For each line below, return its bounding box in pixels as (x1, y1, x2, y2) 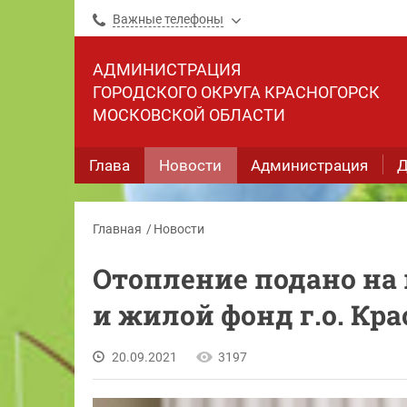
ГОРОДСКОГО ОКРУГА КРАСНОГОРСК (93, 83, 380, 102)
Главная (93, 222, 142, 236)
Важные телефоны (113, 12, 223, 26)
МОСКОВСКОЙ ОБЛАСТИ (93, 105, 285, 124)
